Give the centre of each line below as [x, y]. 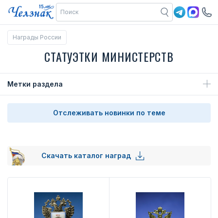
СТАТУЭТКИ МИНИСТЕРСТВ [109, 56]
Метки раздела [35, 84]
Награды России [37, 37]
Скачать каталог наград [87, 155]
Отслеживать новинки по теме [109, 113]
